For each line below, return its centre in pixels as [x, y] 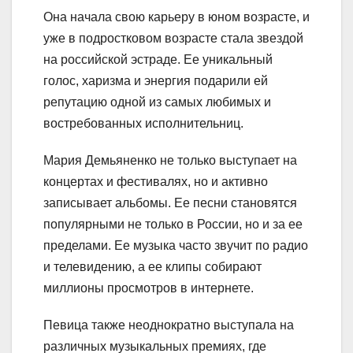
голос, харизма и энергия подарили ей [156, 81]
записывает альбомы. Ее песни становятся [170, 203]
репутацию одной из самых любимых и [157, 102]
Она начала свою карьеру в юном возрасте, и [176, 17]
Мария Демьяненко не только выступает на [170, 161]
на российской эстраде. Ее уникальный [158, 60]
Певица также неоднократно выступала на [169, 325]
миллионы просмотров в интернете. [149, 288]
